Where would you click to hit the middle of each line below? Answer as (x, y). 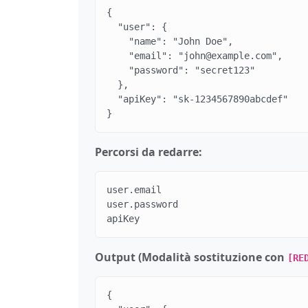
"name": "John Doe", (170, 41)
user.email (134, 189)
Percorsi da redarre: (148, 152)
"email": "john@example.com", (195, 55)
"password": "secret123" (181, 70)
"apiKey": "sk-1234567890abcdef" (197, 99)
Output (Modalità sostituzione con (191, 257)
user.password (142, 204)
